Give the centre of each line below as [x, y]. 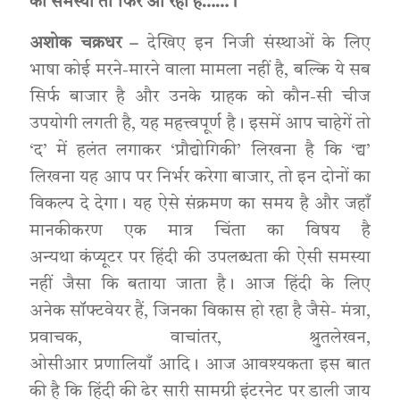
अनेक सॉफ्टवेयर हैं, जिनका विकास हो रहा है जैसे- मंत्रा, [200, 312]
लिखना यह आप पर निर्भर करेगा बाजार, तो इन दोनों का [200, 178]
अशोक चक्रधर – [84, 44]
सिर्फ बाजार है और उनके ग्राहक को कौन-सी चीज [200, 98]
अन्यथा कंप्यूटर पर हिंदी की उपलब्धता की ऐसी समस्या [200, 258]
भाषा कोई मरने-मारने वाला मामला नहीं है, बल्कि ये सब [200, 71]
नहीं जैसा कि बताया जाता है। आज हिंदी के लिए [200, 285]
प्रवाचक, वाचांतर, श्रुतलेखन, [200, 339]
